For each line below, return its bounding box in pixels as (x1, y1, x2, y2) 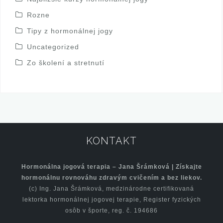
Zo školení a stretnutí (27, 58, 105, 67)
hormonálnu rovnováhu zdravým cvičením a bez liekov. (21, 174, 202, 181)
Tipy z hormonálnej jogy (27, 26, 113, 35)
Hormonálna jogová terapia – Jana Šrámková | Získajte (21, 163, 202, 170)
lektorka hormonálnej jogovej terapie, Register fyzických (22, 196, 201, 203)
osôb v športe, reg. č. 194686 (65, 207, 158, 214)
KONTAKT (86, 134, 137, 147)
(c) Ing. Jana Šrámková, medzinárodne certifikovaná (29, 185, 194, 192)
